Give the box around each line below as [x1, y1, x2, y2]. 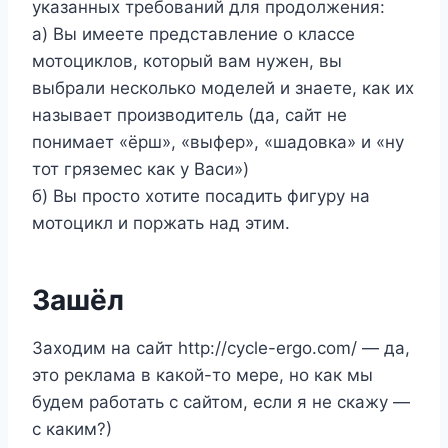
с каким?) [32, 419, 112, 440]
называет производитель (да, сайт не [32, 105, 347, 126]
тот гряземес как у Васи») [32, 159, 249, 180]
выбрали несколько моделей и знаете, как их [32, 78, 414, 99]
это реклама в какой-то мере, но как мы [32, 365, 373, 386]
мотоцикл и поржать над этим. [32, 213, 290, 234]
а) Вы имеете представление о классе [32, 24, 355, 45]
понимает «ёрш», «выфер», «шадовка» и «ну [32, 132, 404, 153]
